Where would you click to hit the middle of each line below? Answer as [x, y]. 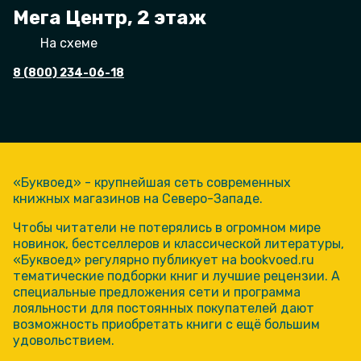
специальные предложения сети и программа [157, 292]
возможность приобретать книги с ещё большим [166, 324]
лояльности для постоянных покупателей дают [164, 308]
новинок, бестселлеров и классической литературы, [178, 243]
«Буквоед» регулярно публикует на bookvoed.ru [164, 259]
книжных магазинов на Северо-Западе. [138, 198]
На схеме [69, 43]
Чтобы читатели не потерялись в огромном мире [167, 227]
